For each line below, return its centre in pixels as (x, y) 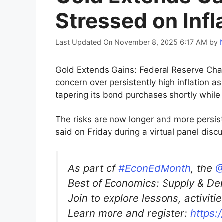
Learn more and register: (129, 213)
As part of (93, 168)
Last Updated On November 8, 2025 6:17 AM (131, 42)
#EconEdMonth (155, 168)
